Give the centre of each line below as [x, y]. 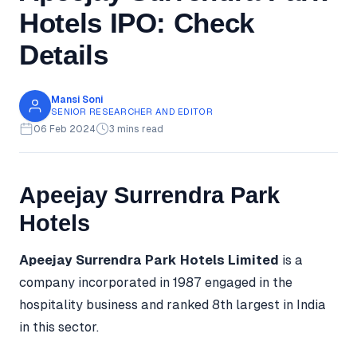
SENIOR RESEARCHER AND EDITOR [132, 112]
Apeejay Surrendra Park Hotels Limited [149, 261]
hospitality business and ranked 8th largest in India [173, 305]
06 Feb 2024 [64, 129]
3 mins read [137, 129]
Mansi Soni [77, 100]
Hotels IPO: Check [137, 22]
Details [64, 54]
